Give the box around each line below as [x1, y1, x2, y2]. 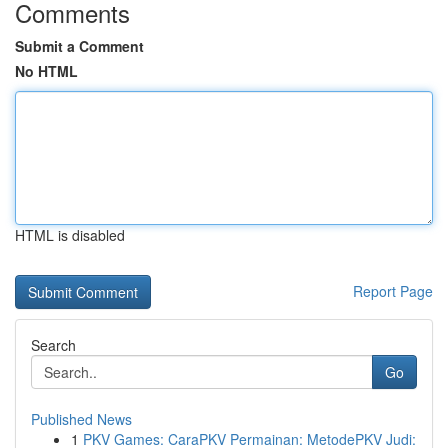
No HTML [15, 61, 78, 81]
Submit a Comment [15, 36, 144, 56]
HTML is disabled [15, 225, 125, 245]
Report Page [353, 281, 433, 301]
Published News [31, 409, 132, 429]
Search [31, 335, 76, 355]
